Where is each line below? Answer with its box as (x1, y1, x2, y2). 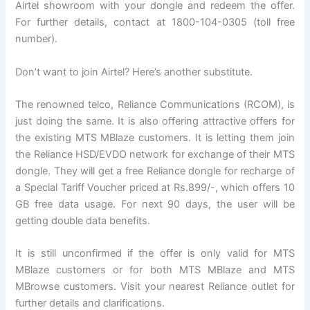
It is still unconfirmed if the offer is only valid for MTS (15, 247, 295, 260)
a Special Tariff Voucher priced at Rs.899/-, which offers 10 (15, 181, 295, 194)
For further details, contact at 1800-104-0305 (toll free (15, 16, 295, 29)
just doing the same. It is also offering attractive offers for (15, 115, 295, 128)
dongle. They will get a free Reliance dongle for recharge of (15, 165, 295, 178)
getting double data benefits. (15, 215, 151, 228)
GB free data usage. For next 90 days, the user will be (15, 198, 295, 211)
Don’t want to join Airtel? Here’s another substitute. (15, 65, 253, 78)
